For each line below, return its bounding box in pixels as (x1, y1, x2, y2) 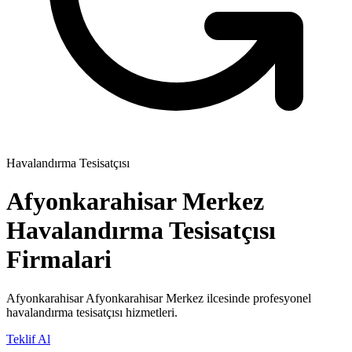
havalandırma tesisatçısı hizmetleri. (6, 305, 178, 319)
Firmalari (6, 245, 112, 274)
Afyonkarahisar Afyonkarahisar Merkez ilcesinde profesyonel (6, 291, 311, 305)
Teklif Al (6, 332, 50, 346)
